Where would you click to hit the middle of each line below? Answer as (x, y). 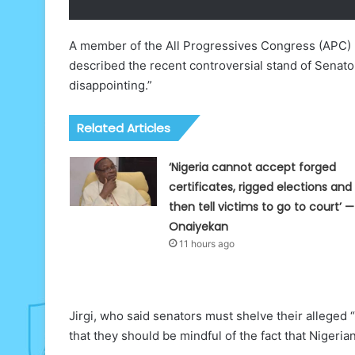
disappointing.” (111, 86)
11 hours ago (206, 244)
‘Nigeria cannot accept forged (252, 168)
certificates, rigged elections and (260, 187)
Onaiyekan (198, 227)
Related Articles (124, 128)
